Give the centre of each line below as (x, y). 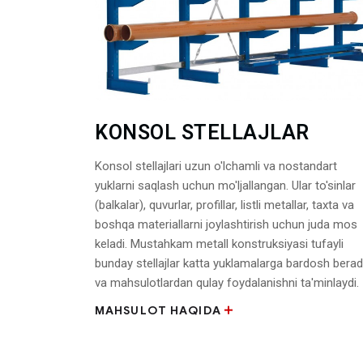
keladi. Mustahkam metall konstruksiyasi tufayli (219, 243)
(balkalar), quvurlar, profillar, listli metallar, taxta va (224, 205)
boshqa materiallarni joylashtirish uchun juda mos (226, 224)
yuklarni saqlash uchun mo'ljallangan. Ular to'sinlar (225, 185)
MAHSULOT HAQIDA (158, 310)
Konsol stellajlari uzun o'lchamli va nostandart (216, 166)
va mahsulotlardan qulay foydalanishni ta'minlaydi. (227, 282)
